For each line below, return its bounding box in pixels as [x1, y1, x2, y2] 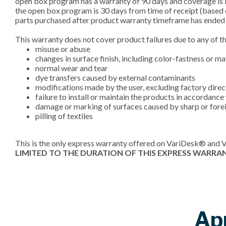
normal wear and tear [35, 63, 108, 73]
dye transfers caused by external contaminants [35, 72, 195, 82]
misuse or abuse [35, 43, 90, 53]
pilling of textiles [35, 110, 93, 121]
